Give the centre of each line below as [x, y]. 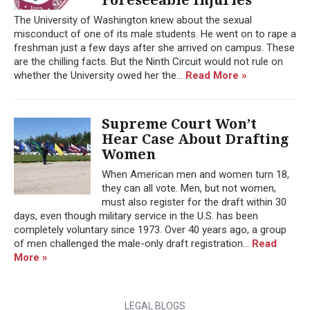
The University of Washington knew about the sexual [133, 20]
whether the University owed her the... [100, 75]
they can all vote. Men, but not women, [189, 188]
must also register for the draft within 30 [194, 202]
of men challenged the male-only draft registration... [133, 243]
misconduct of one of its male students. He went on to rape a [155, 34]
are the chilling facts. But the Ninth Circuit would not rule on [148, 61]
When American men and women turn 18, [195, 174]
